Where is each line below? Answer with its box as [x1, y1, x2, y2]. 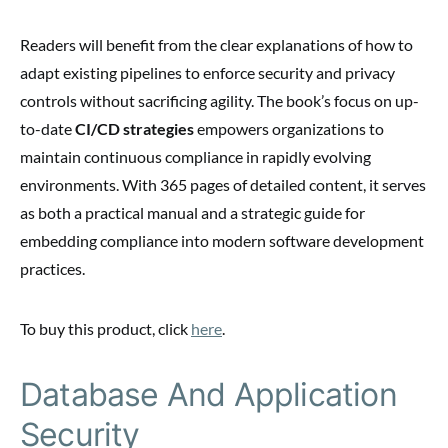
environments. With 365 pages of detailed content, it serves [20, 175, 426, 195]
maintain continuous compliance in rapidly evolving [20, 147, 371, 167]
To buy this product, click [20, 319, 191, 339]
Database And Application [20, 375, 397, 415]
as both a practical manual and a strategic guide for [20, 203, 365, 223]
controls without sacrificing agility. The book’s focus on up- [20, 91, 419, 111]
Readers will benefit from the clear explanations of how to [20, 35, 413, 55]
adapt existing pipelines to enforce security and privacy [20, 63, 395, 83]
